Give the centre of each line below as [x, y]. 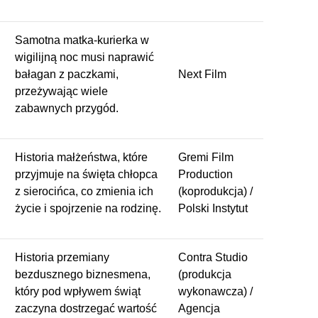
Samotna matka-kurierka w [82, 40]
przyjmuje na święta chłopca [86, 174]
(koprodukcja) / [215, 191]
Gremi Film [206, 157]
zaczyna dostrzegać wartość [86, 308]
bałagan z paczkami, [67, 74]
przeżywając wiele [61, 91]
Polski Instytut [213, 208]
